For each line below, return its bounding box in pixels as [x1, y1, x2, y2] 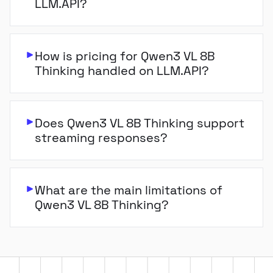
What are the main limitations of [35, 182, 222, 198]
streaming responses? [35, 130, 168, 146]
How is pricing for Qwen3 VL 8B [35, 48, 215, 64]
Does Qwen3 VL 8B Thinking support [35, 115, 244, 131]
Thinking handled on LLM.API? [35, 63, 209, 79]
